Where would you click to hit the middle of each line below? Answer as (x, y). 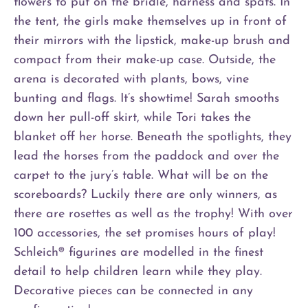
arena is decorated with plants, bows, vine (131, 79)
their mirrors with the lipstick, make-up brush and (152, 41)
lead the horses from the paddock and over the (146, 156)
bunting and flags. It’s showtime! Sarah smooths (146, 98)
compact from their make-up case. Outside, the (145, 60)
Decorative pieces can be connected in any (133, 291)
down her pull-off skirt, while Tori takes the (132, 118)
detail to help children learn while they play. (138, 272)
